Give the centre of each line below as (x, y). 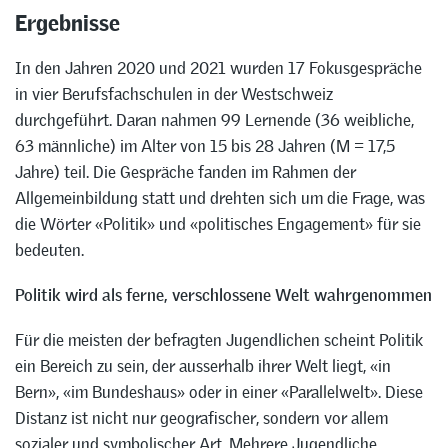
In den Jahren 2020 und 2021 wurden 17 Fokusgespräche (218, 68)
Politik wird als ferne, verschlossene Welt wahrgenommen (223, 295)
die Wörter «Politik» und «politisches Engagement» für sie (218, 224)
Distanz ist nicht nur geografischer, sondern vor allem (201, 417)
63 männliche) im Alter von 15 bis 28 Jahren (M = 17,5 (205, 146)
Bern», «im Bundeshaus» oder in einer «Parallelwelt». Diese (219, 391)
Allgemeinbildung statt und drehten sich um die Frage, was (220, 198)
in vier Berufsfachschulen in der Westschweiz (174, 94)
